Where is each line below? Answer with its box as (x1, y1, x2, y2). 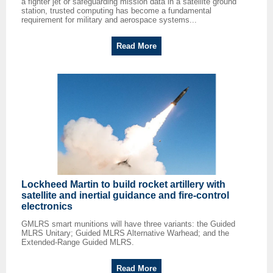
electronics (21, 201, 73, 212)
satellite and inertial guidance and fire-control (21, 190, 229, 201)
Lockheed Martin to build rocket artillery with (21, 179, 225, 190)
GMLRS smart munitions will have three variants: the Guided (21, 219, 235, 229)
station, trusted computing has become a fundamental (21, 6, 211, 16)
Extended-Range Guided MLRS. (21, 238, 134, 247)
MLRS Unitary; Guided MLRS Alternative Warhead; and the (21, 229, 229, 238)
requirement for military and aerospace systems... (21, 15, 197, 25)
